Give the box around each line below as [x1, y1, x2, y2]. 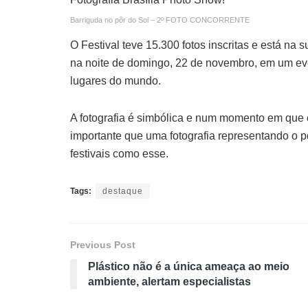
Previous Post [70, 239, 135, 250]
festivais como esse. [70, 148, 168, 159]
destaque [102, 186, 143, 196]
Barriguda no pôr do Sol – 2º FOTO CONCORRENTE [70, 16, 250, 24]
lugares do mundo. [70, 75, 161, 87]
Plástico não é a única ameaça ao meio [88, 261, 289, 272]
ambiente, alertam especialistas [88, 276, 251, 287]
